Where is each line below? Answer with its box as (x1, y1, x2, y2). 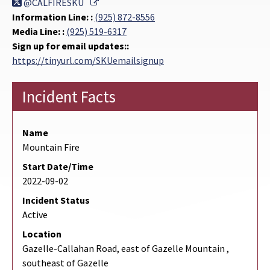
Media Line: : (12, 25, 66, 38)
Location (22, 228, 61, 240)
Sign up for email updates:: (12, 40, 129, 52)
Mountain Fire (22, 141, 80, 154)
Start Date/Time (22, 160, 93, 173)
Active (22, 209, 48, 221)
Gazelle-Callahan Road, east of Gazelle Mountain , (22, 242, 229, 255)
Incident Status (22, 194, 90, 207)
